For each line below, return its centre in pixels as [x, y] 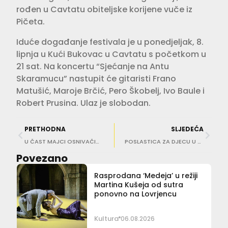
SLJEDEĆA [187, 129]
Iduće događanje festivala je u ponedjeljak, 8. [110, 42]
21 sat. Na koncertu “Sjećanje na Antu [93, 67]
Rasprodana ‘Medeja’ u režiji [146, 176]
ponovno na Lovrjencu [135, 194]
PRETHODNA [45, 129]
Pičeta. [31, 22]
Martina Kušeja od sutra [138, 185]
